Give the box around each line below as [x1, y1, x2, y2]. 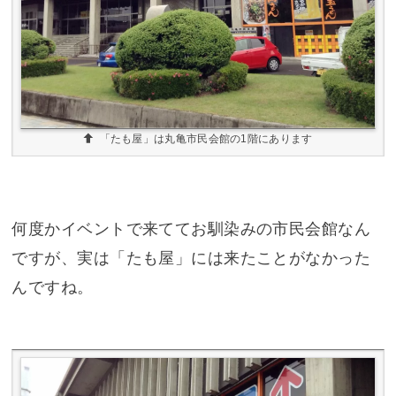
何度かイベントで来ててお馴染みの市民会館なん [11, 220, 371, 239]
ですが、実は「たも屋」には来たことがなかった [11, 249, 371, 268]
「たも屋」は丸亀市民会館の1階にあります [99, 133, 313, 144]
